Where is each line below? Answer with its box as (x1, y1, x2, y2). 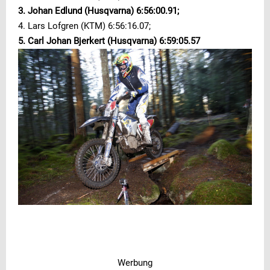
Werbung (118, 257, 152, 268)
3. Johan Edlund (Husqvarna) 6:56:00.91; (18, 5, 179, 16)
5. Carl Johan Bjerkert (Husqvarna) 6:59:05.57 (18, 35, 200, 46)
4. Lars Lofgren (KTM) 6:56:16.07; (18, 20, 151, 31)
